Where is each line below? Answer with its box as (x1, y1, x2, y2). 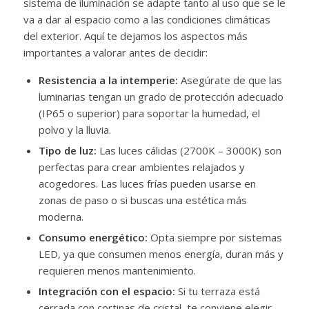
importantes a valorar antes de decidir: (23, 45, 208, 59)
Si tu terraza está (175, 283, 260, 298)
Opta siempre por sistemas (147, 230, 282, 244)
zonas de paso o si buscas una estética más (38, 192, 247, 207)
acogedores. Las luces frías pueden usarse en (38, 176, 256, 190)
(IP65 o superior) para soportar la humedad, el (38, 106, 260, 120)
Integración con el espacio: (38, 283, 175, 298)
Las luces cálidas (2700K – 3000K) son (96, 143, 281, 157)
